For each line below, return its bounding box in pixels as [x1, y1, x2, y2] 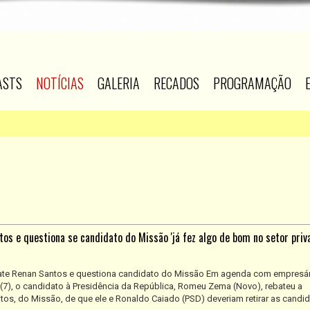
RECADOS [154, 72, 199, 93]
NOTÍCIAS [36, 72, 84, 93]
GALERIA [98, 72, 140, 93]
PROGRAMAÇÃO [213, 72, 291, 93]
